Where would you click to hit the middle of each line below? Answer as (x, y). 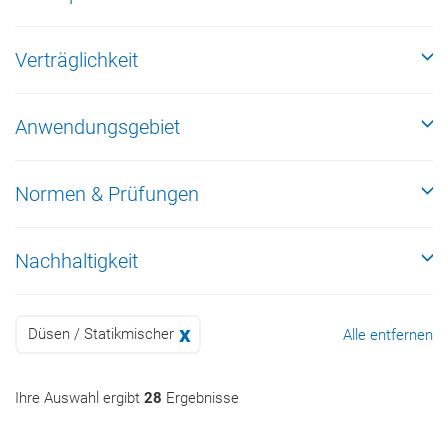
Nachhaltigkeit (76, 261)
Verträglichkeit (76, 60)
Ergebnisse (200, 398)
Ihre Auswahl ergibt (79, 398)
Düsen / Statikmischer (101, 334)
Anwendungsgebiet (97, 127)
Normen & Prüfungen (107, 194)
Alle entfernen (388, 335)
